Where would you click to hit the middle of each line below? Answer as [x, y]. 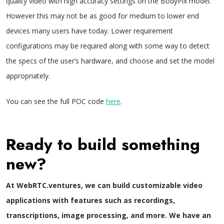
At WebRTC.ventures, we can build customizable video [104, 185]
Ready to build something [103, 144]
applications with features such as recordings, [90, 200]
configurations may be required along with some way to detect [108, 46]
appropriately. [28, 76]
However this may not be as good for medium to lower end [102, 16]
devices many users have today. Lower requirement [89, 31]
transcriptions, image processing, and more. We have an [108, 215]
